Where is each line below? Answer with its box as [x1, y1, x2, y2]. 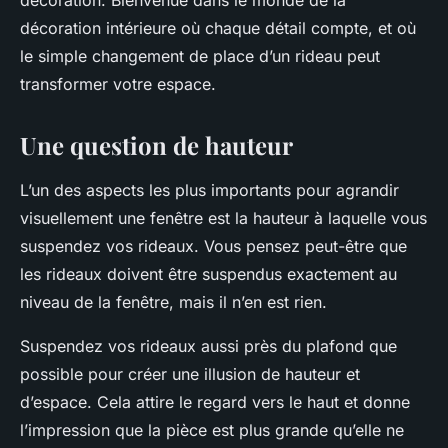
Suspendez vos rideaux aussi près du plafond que [20, 336, 397, 357]
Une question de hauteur [20, 129, 293, 162]
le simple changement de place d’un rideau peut [20, 46, 380, 67]
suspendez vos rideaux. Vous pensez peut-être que [20, 236, 407, 257]
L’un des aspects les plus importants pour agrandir [20, 180, 399, 201]
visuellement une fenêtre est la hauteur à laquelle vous [20, 208, 427, 229]
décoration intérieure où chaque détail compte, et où [20, 18, 416, 39]
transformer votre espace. [20, 74, 216, 95]
